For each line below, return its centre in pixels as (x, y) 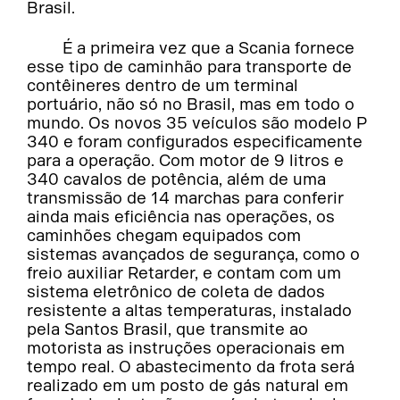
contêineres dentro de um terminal (163, 86)
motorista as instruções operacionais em (186, 349)
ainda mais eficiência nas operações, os (181, 217)
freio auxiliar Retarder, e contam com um (184, 274)
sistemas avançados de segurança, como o (194, 255)
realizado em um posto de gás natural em (188, 386)
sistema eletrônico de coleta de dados (176, 292)
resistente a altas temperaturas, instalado (190, 311)
